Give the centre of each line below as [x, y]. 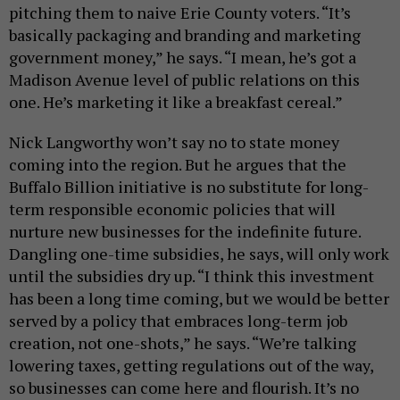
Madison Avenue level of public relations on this [184, 79]
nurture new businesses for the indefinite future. [185, 231]
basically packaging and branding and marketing [185, 34]
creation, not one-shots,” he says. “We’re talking [183, 342]
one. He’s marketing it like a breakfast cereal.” [176, 101]
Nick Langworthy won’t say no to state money [174, 142]
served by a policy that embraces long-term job [178, 320]
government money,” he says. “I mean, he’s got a [183, 57]
